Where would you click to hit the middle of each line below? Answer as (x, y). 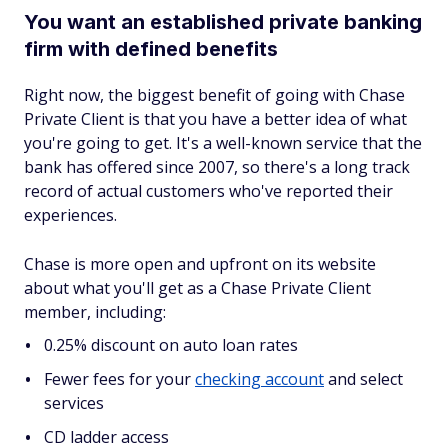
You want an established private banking (223, 22)
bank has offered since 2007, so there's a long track (217, 167)
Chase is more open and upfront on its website (200, 264)
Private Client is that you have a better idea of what (215, 119)
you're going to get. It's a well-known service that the (223, 143)
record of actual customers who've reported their (208, 191)
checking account (259, 379)
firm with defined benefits (151, 49)
